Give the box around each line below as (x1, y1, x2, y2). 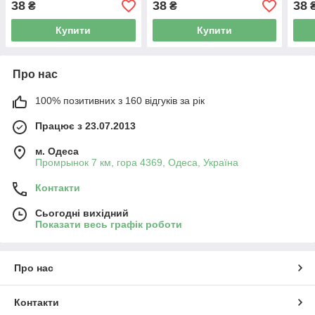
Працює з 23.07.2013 (35, 120, 136, 132)
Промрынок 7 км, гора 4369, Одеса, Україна (35, 157, 238, 169)
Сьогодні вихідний (35, 207, 129, 219)
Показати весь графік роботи (35, 219, 182, 231)
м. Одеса (35, 146, 79, 157)
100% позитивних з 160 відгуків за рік (35, 95, 205, 107)
